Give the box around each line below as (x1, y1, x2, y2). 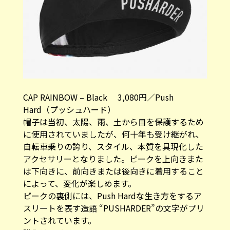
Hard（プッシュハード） (23, 103, 116, 116)
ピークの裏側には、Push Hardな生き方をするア (23, 189, 202, 202)
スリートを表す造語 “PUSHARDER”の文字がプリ (23, 201, 204, 214)
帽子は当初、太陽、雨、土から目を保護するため (23, 115, 204, 128)
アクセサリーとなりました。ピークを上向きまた (23, 152, 203, 165)
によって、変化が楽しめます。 (23, 177, 136, 189)
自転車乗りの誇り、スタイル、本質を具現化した (23, 140, 203, 152)
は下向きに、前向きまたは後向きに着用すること (23, 164, 204, 177)
